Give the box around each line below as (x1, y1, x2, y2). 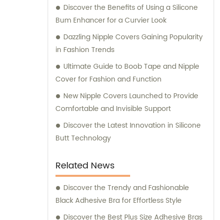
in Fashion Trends (55, 44, 114, 56)
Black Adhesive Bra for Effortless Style (55, 195, 182, 207)
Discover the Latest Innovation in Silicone (63, 120, 201, 132)
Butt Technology (55, 133, 111, 144)
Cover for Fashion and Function (55, 74, 162, 85)
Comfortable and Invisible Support (55, 103, 171, 115)
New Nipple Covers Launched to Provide (63, 90, 198, 102)
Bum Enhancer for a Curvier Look (55, 15, 166, 27)
